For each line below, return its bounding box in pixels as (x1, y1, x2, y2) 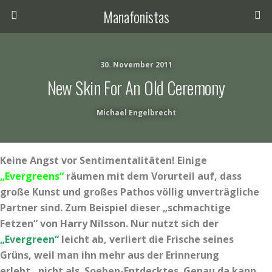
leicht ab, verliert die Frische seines (59, 233, 234, 246)
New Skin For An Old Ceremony (47, 75, 225, 100)
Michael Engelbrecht (96, 107, 176, 118)
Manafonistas (103, 5, 169, 27)
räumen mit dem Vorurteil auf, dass (64, 169, 242, 183)
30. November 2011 (100, 59, 172, 70)
